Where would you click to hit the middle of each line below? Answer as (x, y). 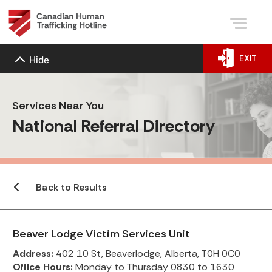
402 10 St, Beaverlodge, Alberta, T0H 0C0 (147, 253)
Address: (33, 253)
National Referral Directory (114, 126)
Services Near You (58, 105)
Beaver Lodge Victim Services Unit (101, 234)
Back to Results (71, 187)
